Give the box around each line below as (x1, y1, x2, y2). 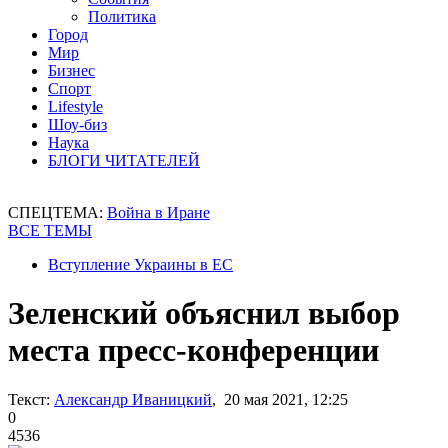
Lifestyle (48, 98, 103, 115)
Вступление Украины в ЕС (48, 256, 233, 273)
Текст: (8, 390, 50, 408)
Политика (88, 8, 156, 25)
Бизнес (48, 62, 95, 79)
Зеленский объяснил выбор (8, 295, 400, 332)
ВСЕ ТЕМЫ (8, 222, 92, 239)
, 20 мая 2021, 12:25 (212, 390, 348, 408)
